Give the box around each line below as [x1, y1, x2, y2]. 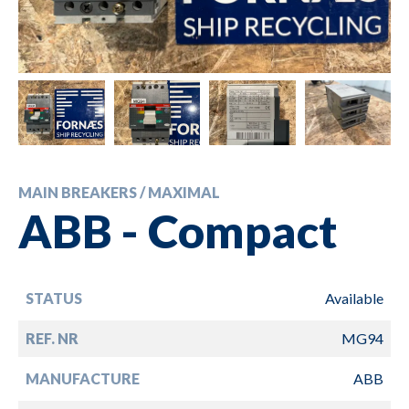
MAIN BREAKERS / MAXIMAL [18, 183, 220, 201]
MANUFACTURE [26, 369, 140, 387]
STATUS [26, 288, 82, 307]
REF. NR [26, 329, 79, 347]
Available [325, 288, 383, 307]
